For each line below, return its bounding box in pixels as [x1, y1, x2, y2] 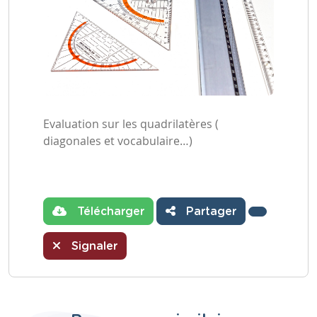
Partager [183, 206, 236, 218]
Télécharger [74, 206, 144, 218]
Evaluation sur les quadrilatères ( [43, 116, 219, 132]
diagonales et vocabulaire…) [43, 133, 192, 149]
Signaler [68, 241, 117, 253]
